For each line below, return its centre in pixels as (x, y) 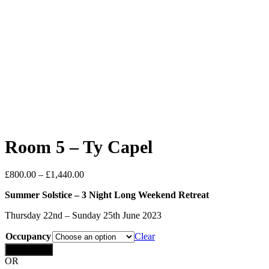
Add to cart (29, 249)
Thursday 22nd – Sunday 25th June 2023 (83, 215)
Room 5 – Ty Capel (79, 147)
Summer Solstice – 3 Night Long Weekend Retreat (107, 195)
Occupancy (28, 236)
